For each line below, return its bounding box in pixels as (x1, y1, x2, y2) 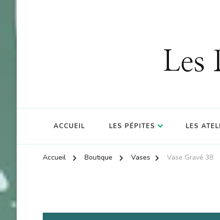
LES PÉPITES (109, 122, 155, 131)
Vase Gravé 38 (166, 153, 213, 163)
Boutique (84, 153, 112, 163)
